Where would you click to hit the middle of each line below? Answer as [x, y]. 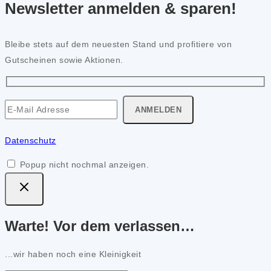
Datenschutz [31, 140]
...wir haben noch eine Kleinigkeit [73, 254]
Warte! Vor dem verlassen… [100, 226]
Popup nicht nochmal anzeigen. [84, 164]
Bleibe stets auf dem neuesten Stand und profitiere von [118, 44]
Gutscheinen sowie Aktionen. [64, 60]
